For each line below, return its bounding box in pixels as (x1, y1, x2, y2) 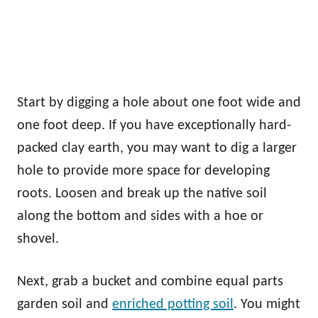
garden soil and (17, 297, 112, 312)
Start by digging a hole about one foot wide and (17, 96, 301, 110)
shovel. (17, 232, 59, 246)
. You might (234, 297, 300, 312)
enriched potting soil (112, 297, 234, 312)
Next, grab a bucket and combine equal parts (17, 275, 283, 289)
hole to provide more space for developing (17, 164, 270, 178)
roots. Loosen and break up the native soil (17, 187, 267, 201)
